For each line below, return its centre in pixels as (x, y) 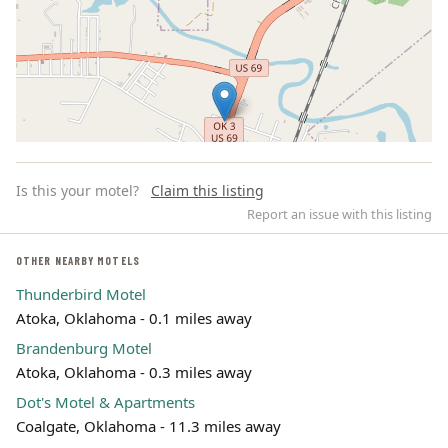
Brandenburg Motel (84, 348)
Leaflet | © (245, 313)
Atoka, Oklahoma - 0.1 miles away (134, 318)
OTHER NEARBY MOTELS (78, 260)
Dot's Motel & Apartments (105, 402)
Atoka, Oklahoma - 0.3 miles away (134, 372)
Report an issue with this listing (339, 214)
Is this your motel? (77, 190)
